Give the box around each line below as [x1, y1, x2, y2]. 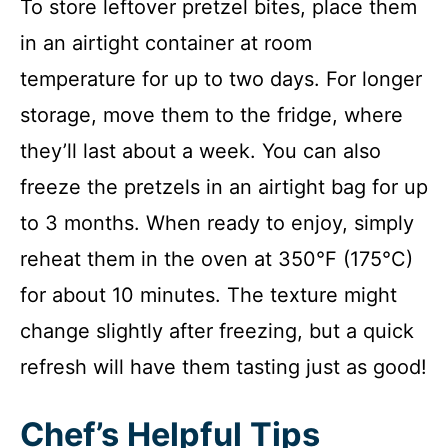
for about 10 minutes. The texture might [20, 282, 397, 307]
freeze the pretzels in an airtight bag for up [20, 174, 428, 199]
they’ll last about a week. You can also [20, 138, 381, 163]
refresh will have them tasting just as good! [20, 354, 427, 379]
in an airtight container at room [20, 30, 312, 55]
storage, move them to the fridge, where [20, 102, 403, 127]
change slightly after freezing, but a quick [20, 318, 414, 343]
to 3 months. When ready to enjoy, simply [20, 210, 414, 235]
